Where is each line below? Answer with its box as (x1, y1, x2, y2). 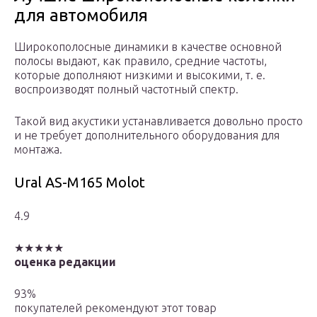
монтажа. (14, 143, 62, 156)
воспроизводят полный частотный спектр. (14, 83, 238, 96)
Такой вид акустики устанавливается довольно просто (14, 115, 303, 128)
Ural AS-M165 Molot (14, 174, 145, 191)
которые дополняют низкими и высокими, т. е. (14, 69, 265, 82)
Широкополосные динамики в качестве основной (14, 40, 282, 54)
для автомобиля (14, 6, 148, 25)
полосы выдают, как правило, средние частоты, (14, 54, 267, 68)
